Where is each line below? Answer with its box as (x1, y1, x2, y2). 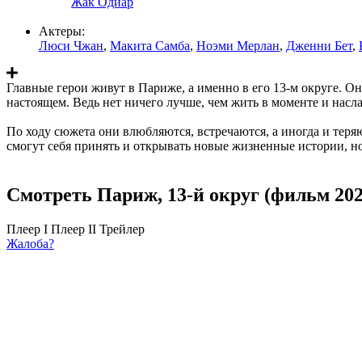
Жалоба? (6, 236, 54, 250)
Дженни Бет (286, 38, 352, 53)
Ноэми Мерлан (196, 38, 280, 53)
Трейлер (99, 221, 145, 236)
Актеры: (39, 23, 85, 38)
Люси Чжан (39, 38, 103, 53)
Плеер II (51, 221, 96, 236)
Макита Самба (110, 38, 190, 53)
